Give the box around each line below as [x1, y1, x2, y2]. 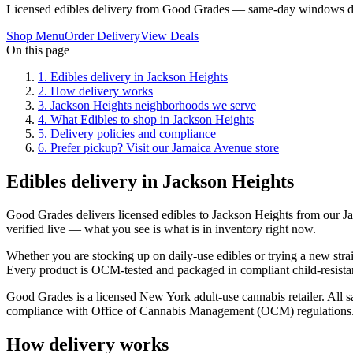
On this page [6, 43, 69, 57]
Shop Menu [6, 28, 65, 43]
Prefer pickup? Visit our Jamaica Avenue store [50, 140, 279, 154]
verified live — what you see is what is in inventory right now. [6, 221, 316, 236]
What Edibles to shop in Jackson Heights [50, 112, 254, 126]
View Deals [140, 28, 199, 43]
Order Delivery [65, 28, 140, 43]
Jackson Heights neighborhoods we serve [50, 98, 256, 112]
